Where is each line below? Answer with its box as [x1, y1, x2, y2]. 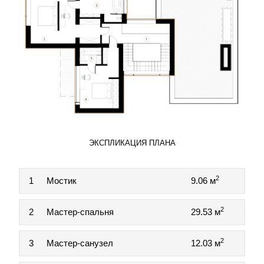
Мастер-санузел [47, 238, 113, 249]
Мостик [47, 176, 77, 186]
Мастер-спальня [47, 207, 114, 217]
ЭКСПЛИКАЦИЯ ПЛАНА [88, 138, 176, 148]
